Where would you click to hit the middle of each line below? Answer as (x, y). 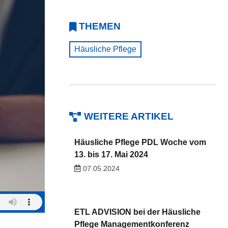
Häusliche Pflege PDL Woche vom (140, 142)
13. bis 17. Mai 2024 (111, 154)
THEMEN (100, 26)
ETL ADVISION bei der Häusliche (137, 212)
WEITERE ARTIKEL (129, 116)
